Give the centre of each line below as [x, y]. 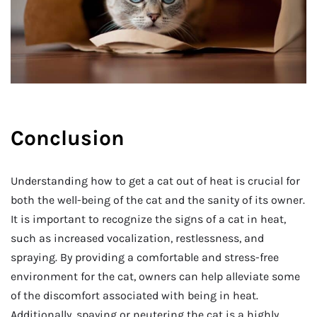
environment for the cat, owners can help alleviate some [155, 277]
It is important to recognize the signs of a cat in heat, [148, 219]
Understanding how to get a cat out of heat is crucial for [155, 181]
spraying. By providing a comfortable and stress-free [145, 258]
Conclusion [68, 138]
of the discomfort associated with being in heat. [134, 296]
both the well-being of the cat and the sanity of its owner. [158, 200]
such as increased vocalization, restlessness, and [137, 238]
